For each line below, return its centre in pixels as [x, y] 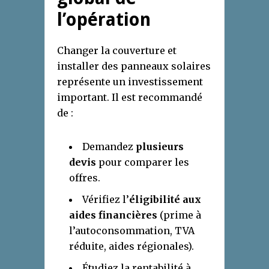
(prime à [179, 215]
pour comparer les [143, 162]
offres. [85, 178]
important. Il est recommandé [130, 98]
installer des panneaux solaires [134, 66]
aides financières [113, 215]
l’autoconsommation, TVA [132, 231]
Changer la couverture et [117, 51]
